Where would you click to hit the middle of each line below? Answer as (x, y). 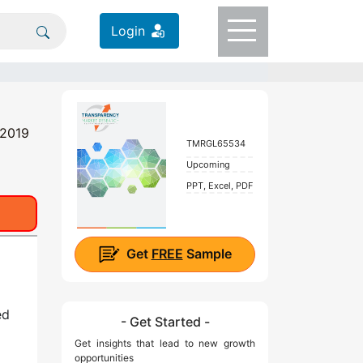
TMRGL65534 (216, 143)
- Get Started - (165, 322)
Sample (207, 253)
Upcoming (208, 164)
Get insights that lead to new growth (165, 344)
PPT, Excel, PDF (219, 185)
